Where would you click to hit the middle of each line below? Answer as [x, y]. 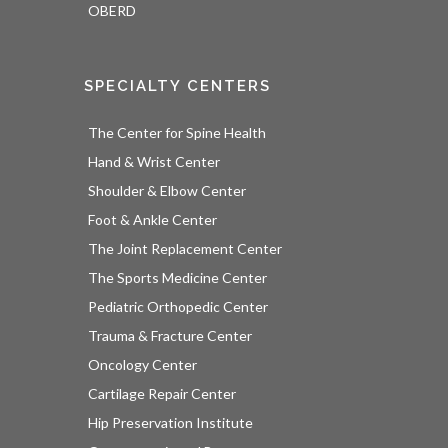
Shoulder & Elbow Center [167, 191]
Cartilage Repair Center [162, 394]
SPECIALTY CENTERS [177, 86]
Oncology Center [142, 365]
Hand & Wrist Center [154, 162]
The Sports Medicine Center [177, 278]
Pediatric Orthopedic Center [178, 307]
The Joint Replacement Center [185, 249]
